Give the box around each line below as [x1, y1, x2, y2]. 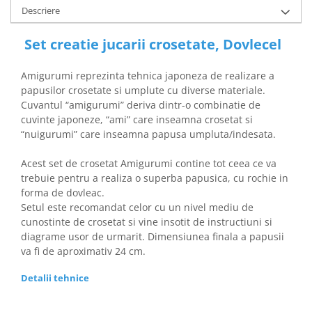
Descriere [22, 3, 60, 17]
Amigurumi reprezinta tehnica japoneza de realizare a [21, 68, 274, 82]
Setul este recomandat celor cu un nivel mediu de [21, 200, 253, 214]
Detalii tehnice [21, 271, 89, 284]
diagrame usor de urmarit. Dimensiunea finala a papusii [21, 229, 284, 243]
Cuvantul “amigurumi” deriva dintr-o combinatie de [21, 97, 260, 111]
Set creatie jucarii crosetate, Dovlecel [21, 34, 281, 54]
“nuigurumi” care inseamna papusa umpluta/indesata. [21, 127, 276, 141]
